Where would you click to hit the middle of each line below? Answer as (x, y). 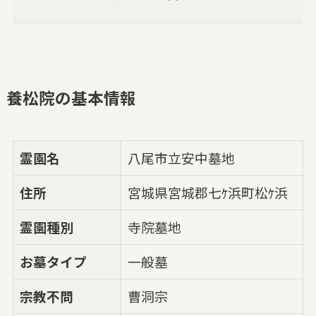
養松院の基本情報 (71, 97)
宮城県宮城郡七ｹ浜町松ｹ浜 (208, 192)
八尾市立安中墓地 (182, 158)
